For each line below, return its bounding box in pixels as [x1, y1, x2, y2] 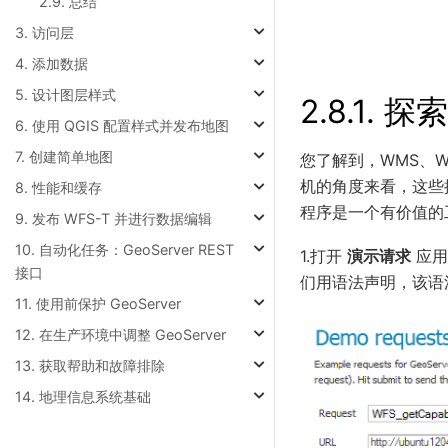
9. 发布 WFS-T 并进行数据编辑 [15, 210, 212, 227]
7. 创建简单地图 [15, 148, 113, 165]
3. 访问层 [15, 24, 74, 41]
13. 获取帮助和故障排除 [15, 357, 165, 374]
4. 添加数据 [15, 55, 88, 72]
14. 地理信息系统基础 [15, 388, 151, 405]
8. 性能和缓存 [15, 179, 102, 196]
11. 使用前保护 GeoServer [15, 295, 181, 312]
